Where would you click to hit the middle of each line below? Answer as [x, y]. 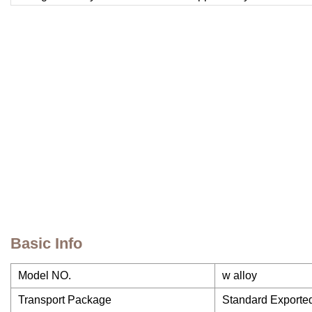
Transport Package [65, 300]
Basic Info [46, 244]
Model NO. [45, 276]
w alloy [240, 276]
